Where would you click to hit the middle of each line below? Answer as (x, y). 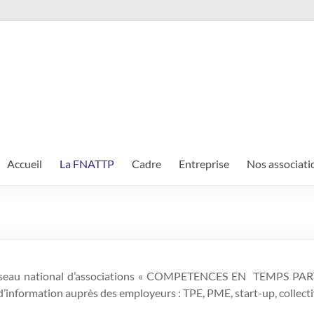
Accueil (25, 163)
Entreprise (204, 163)
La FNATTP (87, 163)
